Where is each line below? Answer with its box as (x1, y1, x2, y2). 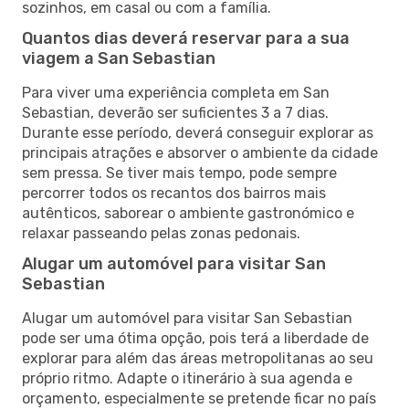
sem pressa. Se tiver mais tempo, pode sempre (22, 163, 337, 182)
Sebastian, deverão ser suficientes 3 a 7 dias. (22, 103, 329, 121)
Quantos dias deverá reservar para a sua (22, 27, 350, 48)
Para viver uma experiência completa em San (22, 83, 330, 101)
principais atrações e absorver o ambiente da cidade (22, 143, 378, 162)
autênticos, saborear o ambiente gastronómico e (22, 204, 354, 222)
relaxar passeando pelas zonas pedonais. (22, 224, 300, 242)
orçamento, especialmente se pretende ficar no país (22, 389, 376, 407)
